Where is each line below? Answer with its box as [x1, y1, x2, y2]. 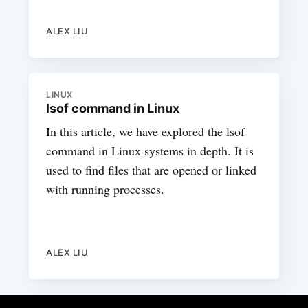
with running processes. [46, 181, 165, 198]
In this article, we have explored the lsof [46, 123, 245, 140]
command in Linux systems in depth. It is [46, 142, 254, 159]
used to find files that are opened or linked [46, 162, 257, 179]
